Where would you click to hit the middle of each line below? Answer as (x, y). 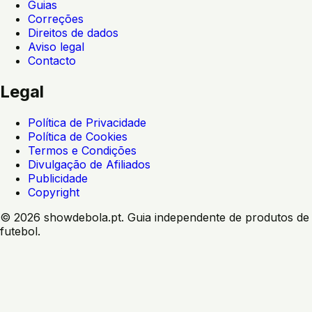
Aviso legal (56, 46)
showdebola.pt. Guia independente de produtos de (175, 217)
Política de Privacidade (87, 122)
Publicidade (58, 178)
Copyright (54, 192)
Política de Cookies (78, 136)
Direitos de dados (73, 32)
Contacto (52, 60)
